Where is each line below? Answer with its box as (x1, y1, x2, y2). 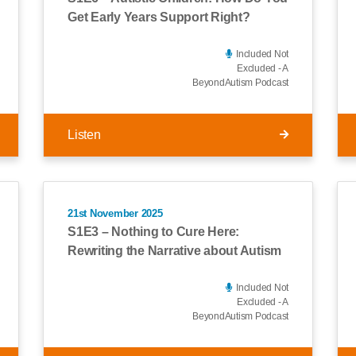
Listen (68, 127, 101, 141)
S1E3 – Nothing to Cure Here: (68, 225, 239, 238)
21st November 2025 (68, 207, 163, 219)
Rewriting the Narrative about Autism (68, 244, 281, 257)
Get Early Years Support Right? (68, 10, 250, 24)
